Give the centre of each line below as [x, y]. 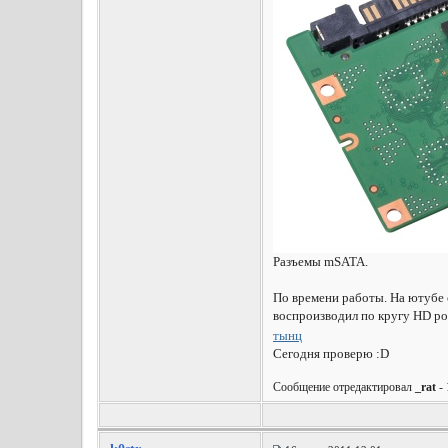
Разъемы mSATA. [320, 261]
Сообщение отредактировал [343, 387]
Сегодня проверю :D [330, 354]
